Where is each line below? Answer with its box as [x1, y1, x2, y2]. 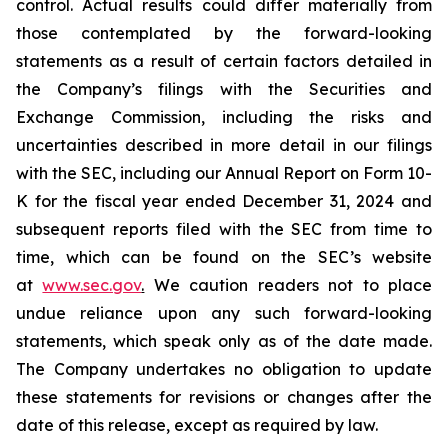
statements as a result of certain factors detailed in [16, 51, 432, 71]
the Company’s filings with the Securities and [16, 79, 432, 99]
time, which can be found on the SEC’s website [16, 247, 432, 267]
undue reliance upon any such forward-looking [16, 303, 432, 323]
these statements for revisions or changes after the [16, 387, 432, 407]
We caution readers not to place [144, 275, 433, 295]
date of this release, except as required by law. [16, 415, 378, 435]
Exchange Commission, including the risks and [16, 107, 432, 127]
